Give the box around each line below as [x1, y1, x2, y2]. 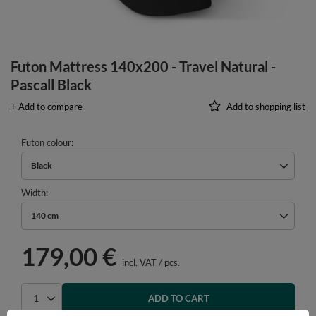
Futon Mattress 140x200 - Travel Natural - [11, 57, 276, 75]
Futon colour [21, 136, 71, 148]
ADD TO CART [147, 292, 209, 304]
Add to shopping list [226, 100, 305, 112]
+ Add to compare [11, 100, 83, 112]
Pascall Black [11, 75, 92, 93]
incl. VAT [120, 256, 157, 268]
